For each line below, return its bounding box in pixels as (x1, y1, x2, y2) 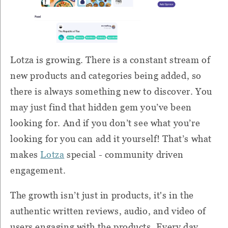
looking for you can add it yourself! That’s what (10, 133, 212, 144)
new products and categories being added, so (10, 70, 202, 81)
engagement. (10, 164, 66, 176)
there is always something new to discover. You (10, 85, 212, 97)
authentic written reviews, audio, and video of (10, 205, 206, 216)
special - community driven (64, 149, 184, 160)
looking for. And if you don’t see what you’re (10, 117, 201, 128)
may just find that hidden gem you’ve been (10, 101, 192, 112)
